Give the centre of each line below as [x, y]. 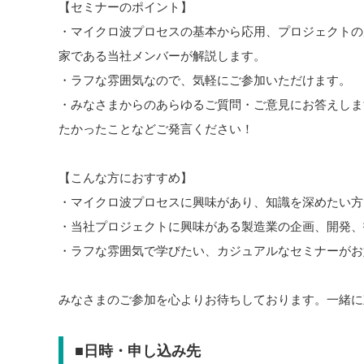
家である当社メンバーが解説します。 [162, 55]
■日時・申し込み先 [137, 351]
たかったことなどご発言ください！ [156, 128]
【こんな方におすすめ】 [126, 177]
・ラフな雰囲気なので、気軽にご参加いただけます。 [205, 80]
